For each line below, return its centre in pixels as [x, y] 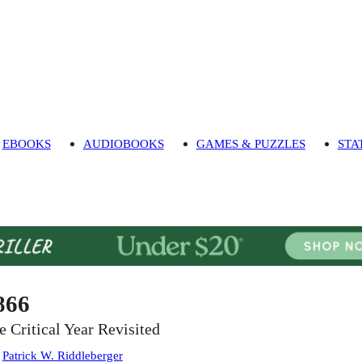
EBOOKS [26, 144]
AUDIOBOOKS [123, 144]
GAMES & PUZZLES [250, 144]
